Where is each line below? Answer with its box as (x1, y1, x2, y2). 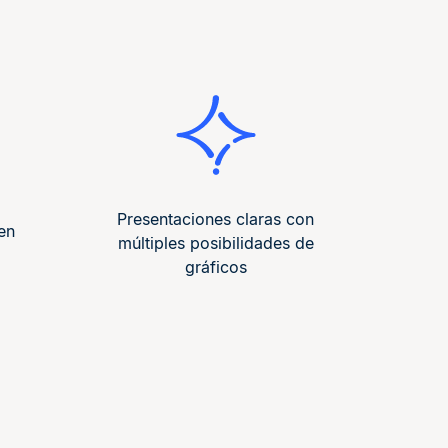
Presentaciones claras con (117, 209, 314, 230)
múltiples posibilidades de (117, 233, 314, 254)
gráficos (184, 257, 247, 278)
